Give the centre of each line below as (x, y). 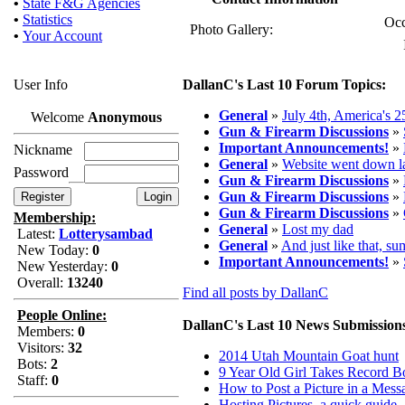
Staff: (33, 380)
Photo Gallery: (231, 29)
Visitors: (41, 348)
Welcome (59, 117)
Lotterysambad (106, 234)
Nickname (43, 150)
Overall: (40, 283)
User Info (41, 85)
